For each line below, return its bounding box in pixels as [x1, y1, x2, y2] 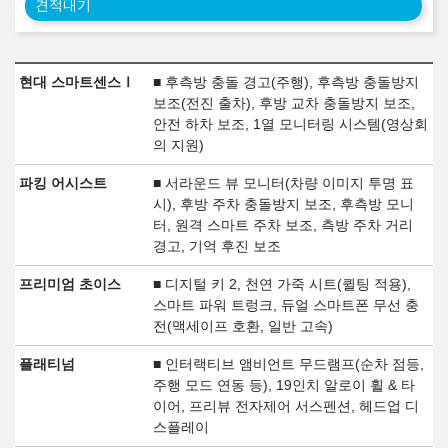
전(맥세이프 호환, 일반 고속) [152, 318, 333, 335]
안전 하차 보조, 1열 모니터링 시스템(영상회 [152, 116, 428, 133]
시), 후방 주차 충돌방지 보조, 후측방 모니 [152, 196, 414, 213]
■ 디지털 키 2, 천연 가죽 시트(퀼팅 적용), [152, 276, 411, 293]
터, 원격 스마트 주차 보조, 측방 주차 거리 [152, 217, 413, 234]
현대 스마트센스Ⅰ [19, 74, 136, 91]
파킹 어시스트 [19, 175, 108, 192]
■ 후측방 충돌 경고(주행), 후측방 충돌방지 [152, 74, 419, 91]
